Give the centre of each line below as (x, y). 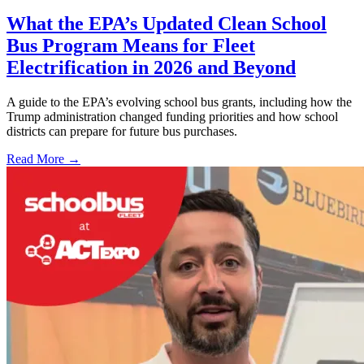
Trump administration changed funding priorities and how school (172, 116)
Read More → (43, 158)
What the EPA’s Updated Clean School (167, 24)
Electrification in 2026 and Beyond (151, 68)
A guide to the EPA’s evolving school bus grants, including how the (179, 102)
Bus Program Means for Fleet (131, 46)
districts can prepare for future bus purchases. (122, 131)
